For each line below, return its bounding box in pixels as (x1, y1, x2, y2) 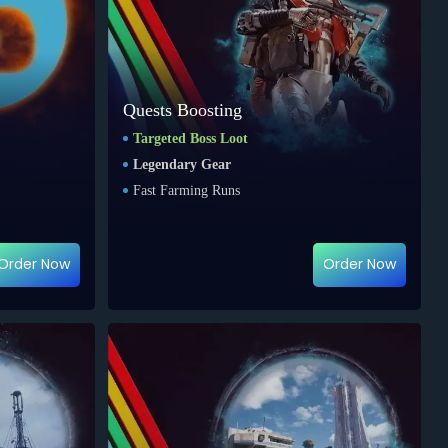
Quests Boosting (123, 99, 243, 120)
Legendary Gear (133, 156, 232, 172)
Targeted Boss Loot (133, 130, 249, 146)
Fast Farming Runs (133, 182, 241, 198)
